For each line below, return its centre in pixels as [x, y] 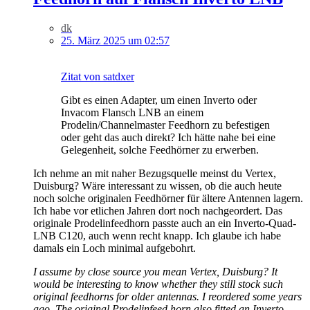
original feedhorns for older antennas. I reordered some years [167, 296]
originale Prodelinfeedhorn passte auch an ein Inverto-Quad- [165, 223]
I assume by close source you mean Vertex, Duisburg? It [155, 271]
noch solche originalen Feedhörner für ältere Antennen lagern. [168, 198]
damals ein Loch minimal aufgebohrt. [115, 248]
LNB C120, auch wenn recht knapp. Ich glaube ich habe [157, 235]
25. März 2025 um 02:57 [115, 40]
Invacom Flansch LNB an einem [132, 112]
